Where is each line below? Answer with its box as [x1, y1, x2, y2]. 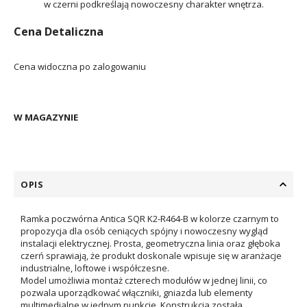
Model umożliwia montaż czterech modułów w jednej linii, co [21, 274, 267, 286]
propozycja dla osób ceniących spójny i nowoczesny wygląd [21, 225, 268, 237]
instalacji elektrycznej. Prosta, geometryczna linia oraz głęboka [21, 237, 280, 249]
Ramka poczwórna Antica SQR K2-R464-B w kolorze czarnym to [21, 212, 279, 225]
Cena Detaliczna [14, 24, 103, 39]
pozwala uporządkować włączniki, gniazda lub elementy [21, 286, 253, 299]
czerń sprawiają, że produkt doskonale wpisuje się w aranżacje [21, 249, 282, 262]
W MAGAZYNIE [14, 111, 78, 123]
